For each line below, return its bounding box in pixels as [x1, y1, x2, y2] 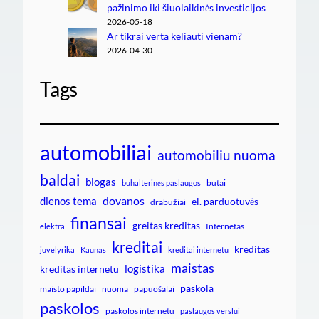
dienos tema [40, 194, 97, 207]
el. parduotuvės [192, 194, 258, 207]
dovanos [103, 193, 145, 207]
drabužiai [150, 196, 186, 207]
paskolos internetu [105, 305, 174, 316]
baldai [40, 171, 80, 189]
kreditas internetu [40, 262, 119, 275]
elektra [40, 221, 65, 231]
